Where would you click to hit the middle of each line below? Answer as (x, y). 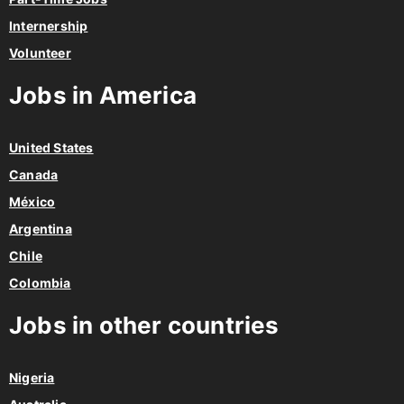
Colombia (40, 283)
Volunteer (40, 53)
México (32, 202)
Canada (34, 175)
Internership (49, 26)
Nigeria (32, 378)
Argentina (41, 229)
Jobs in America (103, 96)
